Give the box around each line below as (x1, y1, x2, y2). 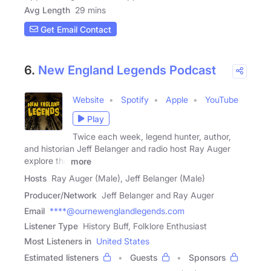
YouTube (205, 94, 238, 105)
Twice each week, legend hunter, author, (73, 131, 231, 142)
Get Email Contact (38, 24, 111, 34)
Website (73, 94, 104, 105)
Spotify (121, 94, 149, 105)
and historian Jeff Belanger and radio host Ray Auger (24, 143, 230, 154)
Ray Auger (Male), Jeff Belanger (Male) (51, 172, 205, 183)
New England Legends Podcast (38, 63, 216, 77)
